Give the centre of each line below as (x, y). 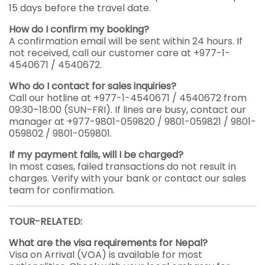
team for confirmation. (62, 190)
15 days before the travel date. (80, 8)
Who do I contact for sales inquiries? (93, 86)
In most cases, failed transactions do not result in (122, 167)
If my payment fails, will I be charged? (96, 155)
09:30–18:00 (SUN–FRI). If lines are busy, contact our (127, 110)
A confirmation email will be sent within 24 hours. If (126, 41)
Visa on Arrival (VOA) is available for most (106, 255)
